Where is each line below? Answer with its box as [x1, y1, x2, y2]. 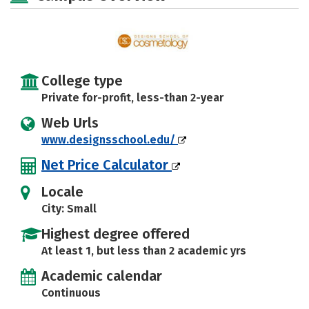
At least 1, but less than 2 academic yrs [41, 243, 246, 257]
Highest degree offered [41, 225, 190, 242]
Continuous [41, 286, 101, 299]
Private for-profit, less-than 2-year [41, 90, 223, 104]
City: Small [41, 201, 97, 215]
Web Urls [41, 114, 99, 131]
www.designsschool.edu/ [41, 132, 178, 146]
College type [41, 72, 123, 89]
